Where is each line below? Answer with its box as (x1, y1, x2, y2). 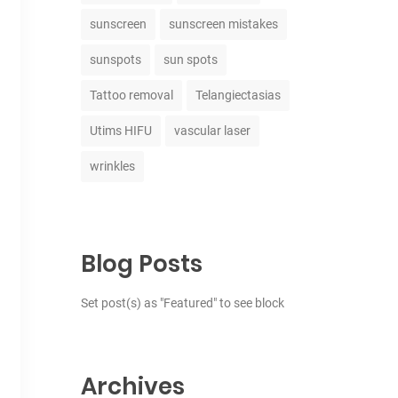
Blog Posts (81, 248, 203, 280)
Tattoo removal (90, 88, 173, 102)
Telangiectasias (195, 88, 281, 102)
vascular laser (174, 123, 251, 138)
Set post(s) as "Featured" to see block (81, 296, 284, 310)
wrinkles (90, 159, 135, 173)
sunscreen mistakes (169, 17, 278, 31)
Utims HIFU (90, 123, 152, 138)
